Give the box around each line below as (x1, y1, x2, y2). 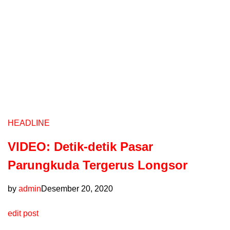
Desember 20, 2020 (41, 184, 113, 194)
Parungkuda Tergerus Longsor (8, 158, 187, 172)
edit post (8, 209, 39, 218)
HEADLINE (8, 119, 50, 128)
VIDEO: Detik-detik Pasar (8, 140, 153, 154)
